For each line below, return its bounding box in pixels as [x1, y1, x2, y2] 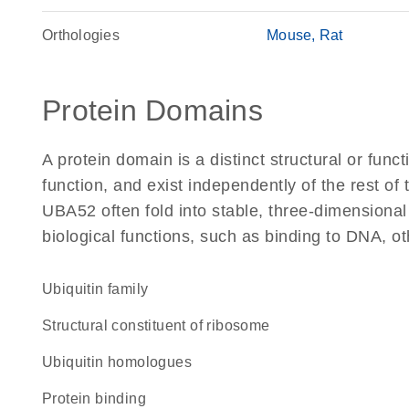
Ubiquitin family [53, 281, 149, 297]
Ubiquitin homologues [53, 354, 193, 370]
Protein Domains [42, 94, 263, 127]
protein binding [52, 391, 147, 406]
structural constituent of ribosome [52, 318, 270, 333]
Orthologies [42, 27, 120, 43]
